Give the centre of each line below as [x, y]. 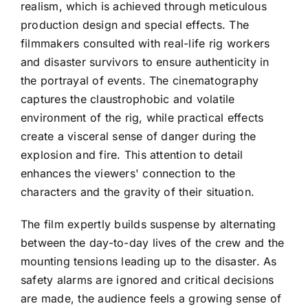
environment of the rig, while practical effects [142, 118]
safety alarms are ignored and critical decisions [147, 280]
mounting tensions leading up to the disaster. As [149, 262]
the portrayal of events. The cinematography [140, 81]
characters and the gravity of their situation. [138, 192]
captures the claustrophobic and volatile [128, 99]
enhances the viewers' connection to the [128, 174]
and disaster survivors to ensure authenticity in [145, 62]
